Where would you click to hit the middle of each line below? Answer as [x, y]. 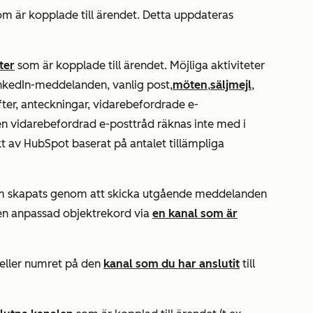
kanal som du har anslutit [172, 264]
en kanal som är [195, 214]
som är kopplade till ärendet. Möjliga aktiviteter [140, 66]
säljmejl [231, 85]
